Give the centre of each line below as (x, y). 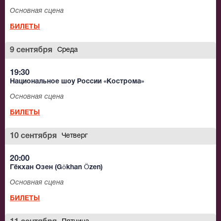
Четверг (75, 136)
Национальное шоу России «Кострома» (77, 82)
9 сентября (31, 51)
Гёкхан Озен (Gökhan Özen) (56, 168)
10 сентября (33, 136)
